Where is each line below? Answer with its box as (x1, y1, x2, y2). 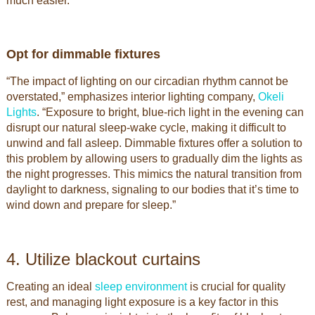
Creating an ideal (6, 281, 95, 292)
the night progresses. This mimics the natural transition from (6, 168, 302, 180)
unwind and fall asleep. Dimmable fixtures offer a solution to (6, 137, 302, 149)
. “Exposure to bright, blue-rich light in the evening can (36, 106, 304, 118)
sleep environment (94, 281, 187, 292)
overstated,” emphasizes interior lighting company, (6, 91, 258, 103)
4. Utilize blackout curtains (6, 250, 200, 269)
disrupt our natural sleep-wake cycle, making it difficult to (6, 122, 286, 134)
